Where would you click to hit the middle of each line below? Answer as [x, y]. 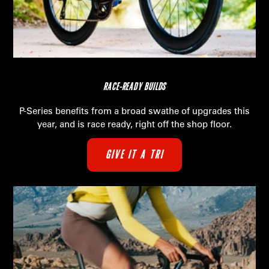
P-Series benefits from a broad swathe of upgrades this [134, 110]
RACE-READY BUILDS [134, 86]
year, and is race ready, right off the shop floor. [134, 124]
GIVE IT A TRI [134, 155]
